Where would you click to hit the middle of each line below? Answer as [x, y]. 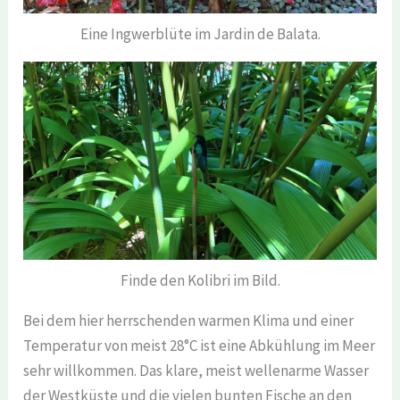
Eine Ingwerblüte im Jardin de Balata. [200, 33]
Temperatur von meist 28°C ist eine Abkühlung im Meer [200, 345]
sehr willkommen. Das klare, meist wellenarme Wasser [196, 370]
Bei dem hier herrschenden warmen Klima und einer [189, 320]
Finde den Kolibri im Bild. [200, 280]
